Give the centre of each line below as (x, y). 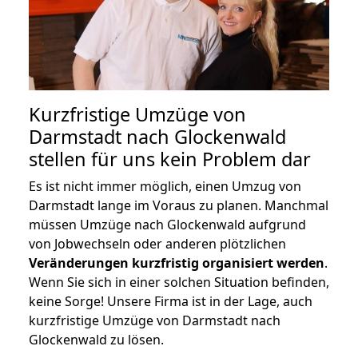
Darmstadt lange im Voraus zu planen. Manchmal (179, 205)
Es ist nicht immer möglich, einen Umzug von (165, 186)
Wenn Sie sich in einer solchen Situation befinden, (179, 282)
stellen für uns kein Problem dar (170, 159)
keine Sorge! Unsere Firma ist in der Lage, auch (171, 301)
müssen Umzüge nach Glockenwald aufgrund (167, 224)
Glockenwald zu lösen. (96, 339)
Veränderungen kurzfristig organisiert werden (177, 263)
